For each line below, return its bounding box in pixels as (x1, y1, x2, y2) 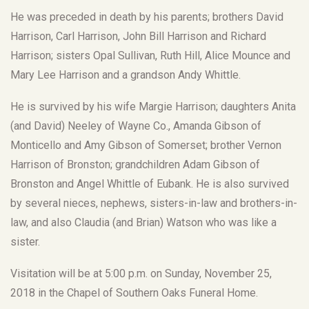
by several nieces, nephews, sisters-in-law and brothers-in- (10, 196, 297, 210)
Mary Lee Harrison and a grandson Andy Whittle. (10, 68, 241, 81)
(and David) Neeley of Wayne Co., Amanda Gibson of (10, 119, 261, 132)
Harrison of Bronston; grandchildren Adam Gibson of (10, 157, 260, 171)
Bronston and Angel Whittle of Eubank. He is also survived (10, 177, 289, 190)
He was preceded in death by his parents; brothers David (10, 10, 283, 23)
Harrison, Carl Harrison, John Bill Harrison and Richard (10, 29, 266, 43)
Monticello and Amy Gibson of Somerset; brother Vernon (10, 138, 281, 152)
